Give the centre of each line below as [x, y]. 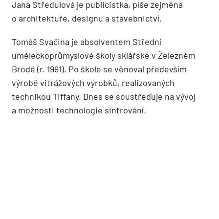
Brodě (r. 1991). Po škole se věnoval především [99, 69]
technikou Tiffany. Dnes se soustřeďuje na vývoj [104, 96]
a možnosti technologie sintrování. [79, 110]
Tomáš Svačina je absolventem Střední [87, 42]
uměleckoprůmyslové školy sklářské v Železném [104, 55]
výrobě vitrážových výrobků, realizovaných [93, 83]
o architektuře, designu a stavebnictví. [87, 18]
